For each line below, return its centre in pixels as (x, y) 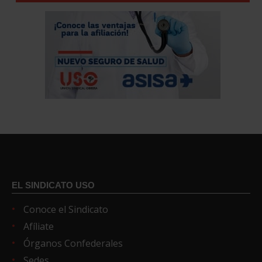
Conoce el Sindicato (66, 209)
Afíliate (39, 226)
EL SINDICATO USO (53, 185)
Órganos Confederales (73, 243)
